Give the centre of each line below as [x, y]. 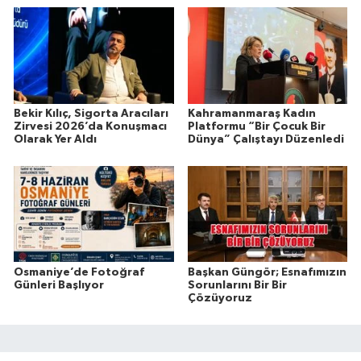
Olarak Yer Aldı [55, 139]
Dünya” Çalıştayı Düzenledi [266, 139]
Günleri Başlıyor [59, 285]
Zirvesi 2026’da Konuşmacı [90, 126]
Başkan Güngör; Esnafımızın [267, 272]
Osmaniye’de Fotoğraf [79, 272]
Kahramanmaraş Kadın [251, 113]
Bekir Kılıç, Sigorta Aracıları [91, 113]
